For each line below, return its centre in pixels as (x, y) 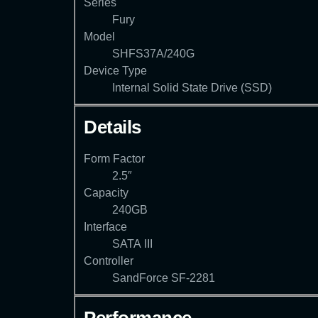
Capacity (106, 193)
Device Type (115, 70)
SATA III (132, 244)
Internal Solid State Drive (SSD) (192, 87)
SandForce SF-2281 (164, 278)
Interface (105, 227)
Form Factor (114, 159)
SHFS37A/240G (153, 53)
